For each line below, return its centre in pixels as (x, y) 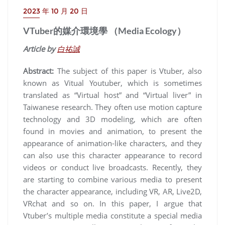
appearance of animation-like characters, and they (113, 143)
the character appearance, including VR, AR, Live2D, (113, 192)
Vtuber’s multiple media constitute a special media (113, 216)
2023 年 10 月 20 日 (55, 11)
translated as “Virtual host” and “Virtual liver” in (113, 95)
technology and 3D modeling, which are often (113, 119)
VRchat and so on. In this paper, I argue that (113, 204)
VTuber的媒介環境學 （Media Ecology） (104, 31)
